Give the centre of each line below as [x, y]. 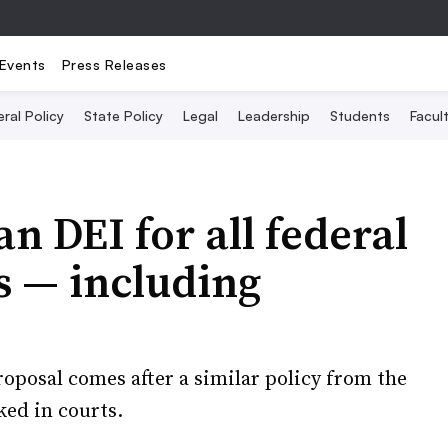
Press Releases [114, 64]
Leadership [274, 115]
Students [360, 115]
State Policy [123, 115]
